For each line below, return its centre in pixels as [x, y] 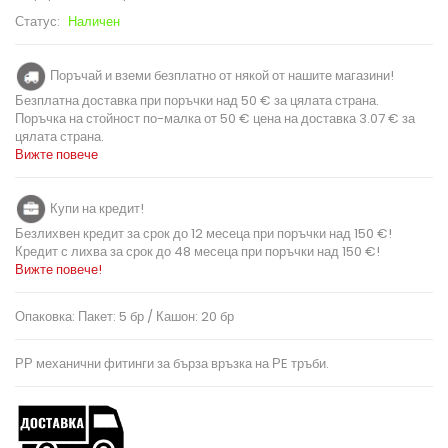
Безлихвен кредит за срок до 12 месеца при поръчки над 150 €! [203, 234]
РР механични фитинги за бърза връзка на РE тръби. [172, 364]
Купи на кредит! [95, 208]
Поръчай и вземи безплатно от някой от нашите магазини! [220, 75]
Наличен [94, 22]
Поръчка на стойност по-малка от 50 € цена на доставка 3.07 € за [215, 119]
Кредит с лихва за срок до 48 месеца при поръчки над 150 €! [197, 252]
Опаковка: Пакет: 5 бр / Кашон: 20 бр [124, 317]
